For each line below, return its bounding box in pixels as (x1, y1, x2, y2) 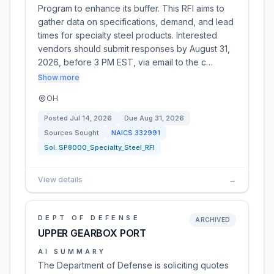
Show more (38, 73, 80, 82)
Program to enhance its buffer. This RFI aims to (38, 3, 224, 13)
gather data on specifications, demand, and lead (38, 17, 234, 27)
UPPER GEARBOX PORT (38, 227, 147, 239)
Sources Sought (44, 128, 99, 137)
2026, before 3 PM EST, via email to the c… (38, 57, 213, 67)
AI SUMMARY (38, 248, 106, 255)
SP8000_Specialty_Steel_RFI (59, 143, 155, 152)
